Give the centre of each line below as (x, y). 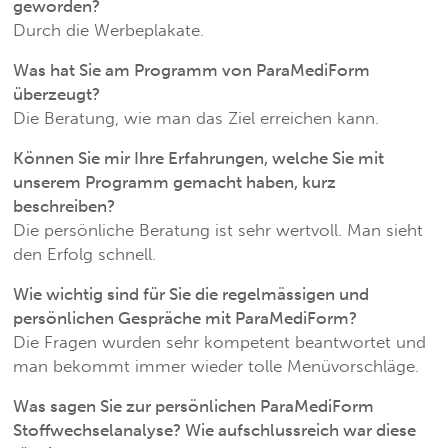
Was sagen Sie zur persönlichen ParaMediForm (193, 406)
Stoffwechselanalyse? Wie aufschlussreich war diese (214, 430)
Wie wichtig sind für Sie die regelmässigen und (190, 294)
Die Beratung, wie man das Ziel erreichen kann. (195, 118)
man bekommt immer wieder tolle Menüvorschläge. (215, 366)
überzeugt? (56, 94)
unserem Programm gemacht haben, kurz (174, 182)
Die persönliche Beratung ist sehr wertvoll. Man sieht (217, 230)
